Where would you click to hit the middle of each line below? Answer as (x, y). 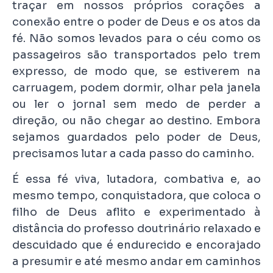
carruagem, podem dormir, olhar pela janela (136, 88)
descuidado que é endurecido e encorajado (136, 245)
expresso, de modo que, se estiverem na (136, 72)
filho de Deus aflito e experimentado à (136, 212)
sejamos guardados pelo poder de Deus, (136, 137)
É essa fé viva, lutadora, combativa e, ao (136, 179)
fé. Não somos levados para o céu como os (136, 39)
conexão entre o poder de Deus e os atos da (136, 22)
